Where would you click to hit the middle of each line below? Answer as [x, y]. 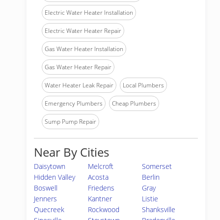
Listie [150, 199]
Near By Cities [71, 152]
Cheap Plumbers [134, 103]
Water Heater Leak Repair [79, 85]
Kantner [100, 199]
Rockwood [104, 209]
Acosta [98, 177]
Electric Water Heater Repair [83, 31]
